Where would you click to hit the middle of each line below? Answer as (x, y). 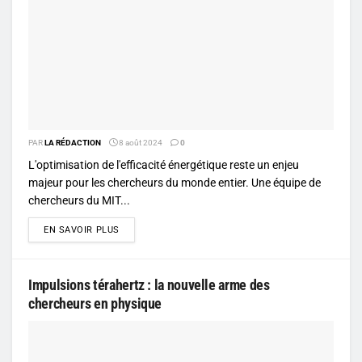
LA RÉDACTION (73, 142)
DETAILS (137, 229)
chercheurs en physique (95, 303)
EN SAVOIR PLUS (82, 229)
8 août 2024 (140, 142)
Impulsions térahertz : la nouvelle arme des (149, 284)
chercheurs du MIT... (79, 200)
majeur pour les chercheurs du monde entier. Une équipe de (175, 182)
